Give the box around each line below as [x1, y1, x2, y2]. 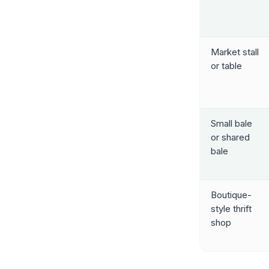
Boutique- [210, 189, 252, 201]
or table [210, 59, 242, 71]
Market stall [210, 46, 259, 58]
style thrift [210, 202, 252, 214]
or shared [210, 131, 250, 143]
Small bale [210, 117, 252, 129]
